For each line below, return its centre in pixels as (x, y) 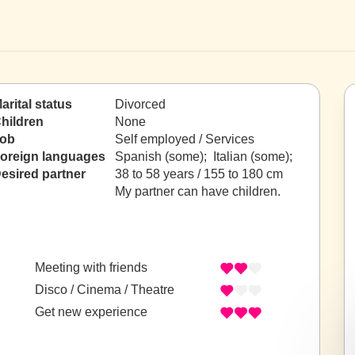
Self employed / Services (185, 139)
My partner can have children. (198, 191)
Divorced (140, 104)
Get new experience (91, 312)
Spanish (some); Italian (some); (205, 157)
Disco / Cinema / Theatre (105, 290)
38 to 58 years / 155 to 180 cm (199, 174)
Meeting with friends (91, 268)
